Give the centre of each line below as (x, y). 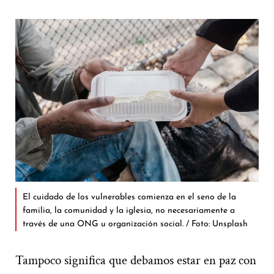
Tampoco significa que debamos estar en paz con (136, 260)
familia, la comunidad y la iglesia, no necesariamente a (129, 210)
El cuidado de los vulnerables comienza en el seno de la (129, 197)
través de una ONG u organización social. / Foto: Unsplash (135, 224)
